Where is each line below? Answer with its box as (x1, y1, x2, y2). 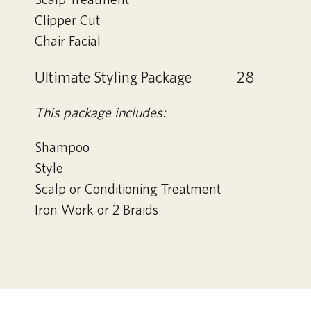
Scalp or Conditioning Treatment (35, 180, 221, 197)
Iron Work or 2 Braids (35, 201, 158, 218)
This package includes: (35, 104, 166, 121)
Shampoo (35, 139, 90, 155)
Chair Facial (35, 33, 101, 49)
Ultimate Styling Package (35, 68, 192, 86)
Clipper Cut (35, 12, 100, 28)
